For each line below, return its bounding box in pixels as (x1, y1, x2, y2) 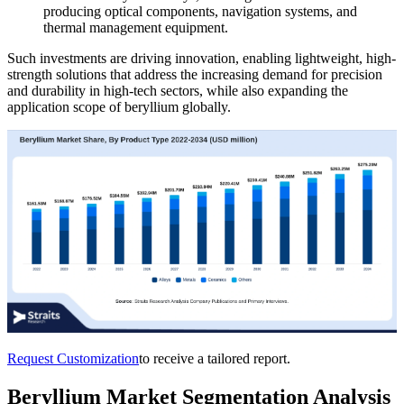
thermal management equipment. (43, 19, 228, 35)
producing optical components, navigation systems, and (43, 3, 357, 19)
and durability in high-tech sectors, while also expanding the (7, 82, 348, 98)
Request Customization (7, 350, 139, 366)
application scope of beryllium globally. (7, 98, 231, 115)
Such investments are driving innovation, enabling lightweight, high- (7, 50, 396, 66)
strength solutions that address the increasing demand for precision (7, 66, 382, 82)
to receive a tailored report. (139, 350, 290, 366)
